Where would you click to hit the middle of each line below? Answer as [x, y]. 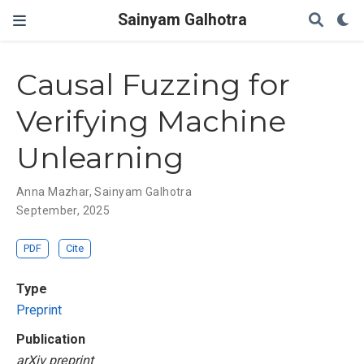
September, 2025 [63, 211]
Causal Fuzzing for [153, 85]
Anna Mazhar [53, 192]
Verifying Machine [151, 121]
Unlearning [100, 158]
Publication [51, 339]
